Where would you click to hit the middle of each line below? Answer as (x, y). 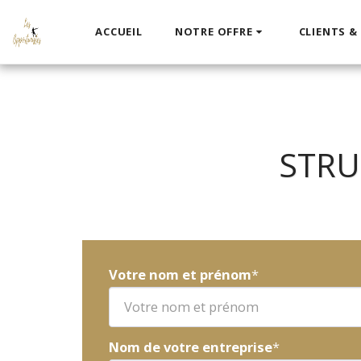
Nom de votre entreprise (191, 346)
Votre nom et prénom (180, 274)
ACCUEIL (119, 31)
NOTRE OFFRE (214, 31)
